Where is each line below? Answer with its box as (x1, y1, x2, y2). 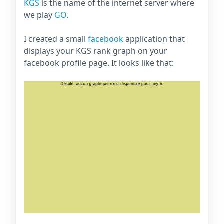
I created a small (24, 33, 88, 44)
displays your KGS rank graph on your (24, 45, 167, 56)
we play (24, 9, 54, 20)
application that (123, 33, 185, 44)
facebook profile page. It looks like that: (24, 57, 174, 68)
